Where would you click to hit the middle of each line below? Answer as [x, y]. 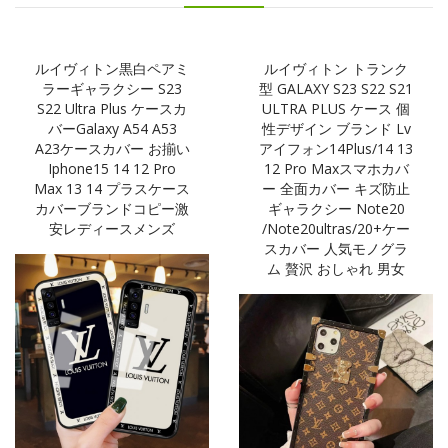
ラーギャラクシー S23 [112, 88]
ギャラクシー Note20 [336, 208]
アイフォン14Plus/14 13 [336, 148]
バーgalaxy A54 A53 [112, 128]
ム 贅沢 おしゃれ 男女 [336, 268]
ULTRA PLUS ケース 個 [336, 108]
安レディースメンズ [112, 228]
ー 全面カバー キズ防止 [336, 188]
